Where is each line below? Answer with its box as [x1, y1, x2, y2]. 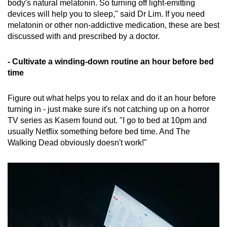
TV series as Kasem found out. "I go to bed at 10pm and [8, 116, 207, 125]
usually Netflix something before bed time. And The [8, 127, 190, 136]
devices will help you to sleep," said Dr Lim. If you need [8, 10, 205, 19]
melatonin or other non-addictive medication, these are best [8, 21, 219, 30]
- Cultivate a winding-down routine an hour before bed [8, 57, 214, 66]
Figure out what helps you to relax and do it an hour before [8, 94, 216, 103]
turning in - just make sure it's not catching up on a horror [8, 105, 209, 114]
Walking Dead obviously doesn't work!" [8, 138, 147, 147]
